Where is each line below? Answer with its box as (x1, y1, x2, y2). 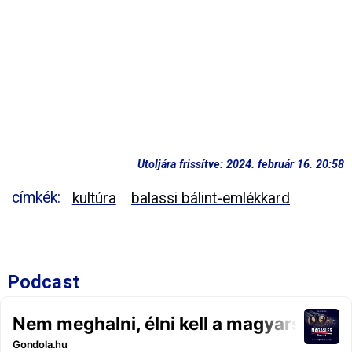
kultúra (71, 189, 116, 208)
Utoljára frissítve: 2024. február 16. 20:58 (137, 157, 344, 171)
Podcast (8, 271, 79, 294)
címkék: (12, 189, 60, 207)
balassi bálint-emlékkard (131, 189, 291, 208)
